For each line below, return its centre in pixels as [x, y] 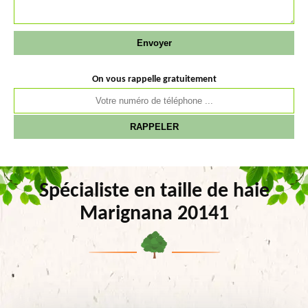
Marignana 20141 [154, 214]
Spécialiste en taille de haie [154, 191]
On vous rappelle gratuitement [154, 79]
